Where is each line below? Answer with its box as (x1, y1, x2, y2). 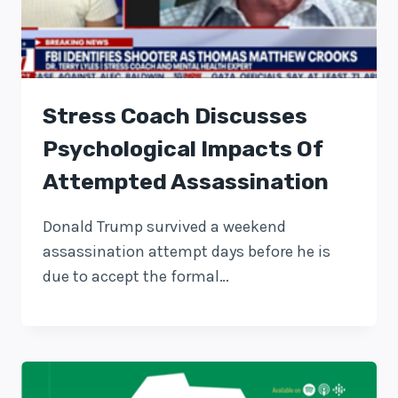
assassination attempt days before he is (43, 242, 330, 262)
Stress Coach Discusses (43, 103, 307, 130)
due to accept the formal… (43, 267, 229, 287)
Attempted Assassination (43, 169, 329, 195)
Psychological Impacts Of (43, 136, 323, 163)
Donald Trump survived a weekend (43, 217, 286, 237)
